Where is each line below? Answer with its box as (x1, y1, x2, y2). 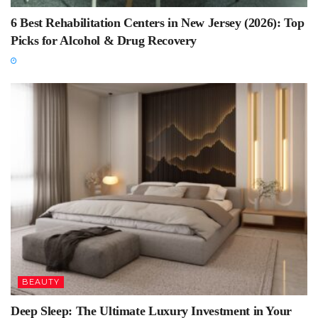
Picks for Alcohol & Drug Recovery (11, 33, 197, 48)
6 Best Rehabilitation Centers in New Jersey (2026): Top (11, 16, 305, 31)
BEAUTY (22, 276, 60, 287)
